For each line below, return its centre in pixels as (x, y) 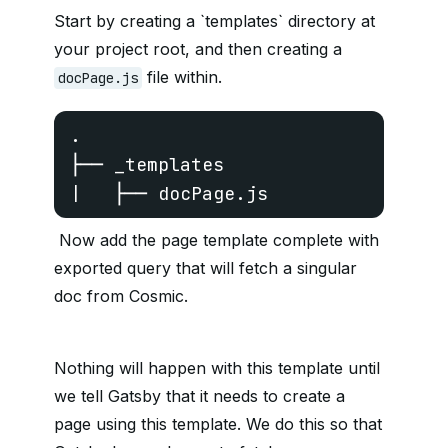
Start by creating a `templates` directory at (214, 21)
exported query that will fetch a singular (205, 268)
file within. (184, 77)
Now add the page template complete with (216, 240)
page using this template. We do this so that (218, 424)
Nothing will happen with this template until (217, 368)
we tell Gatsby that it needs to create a (199, 396)
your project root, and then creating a (198, 49)
